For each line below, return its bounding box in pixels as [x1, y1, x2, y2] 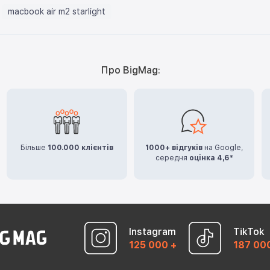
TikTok [233, 225, 265, 237]
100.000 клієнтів [47, 143, 113, 152]
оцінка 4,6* [189, 153, 233, 162]
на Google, [202, 143, 243, 152]
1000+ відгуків [145, 143, 202, 152]
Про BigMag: [101, 64, 160, 76]
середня [155, 153, 189, 162]
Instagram [129, 225, 177, 237]
